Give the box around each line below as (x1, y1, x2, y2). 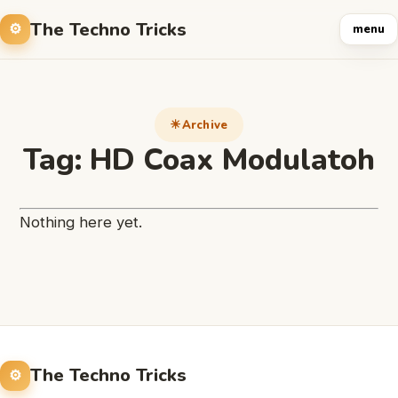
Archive (181, 116, 228, 133)
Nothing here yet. (20, 213, 142, 231)
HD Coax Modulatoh (90, 139, 375, 180)
